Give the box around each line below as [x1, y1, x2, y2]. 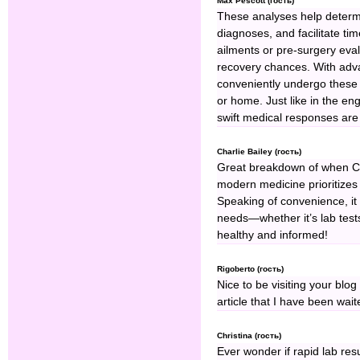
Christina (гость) [217, 331, 281, 341]
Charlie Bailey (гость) [217, 147, 301, 157]
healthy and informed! [217, 229, 328, 242]
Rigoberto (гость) [217, 264, 284, 274]
